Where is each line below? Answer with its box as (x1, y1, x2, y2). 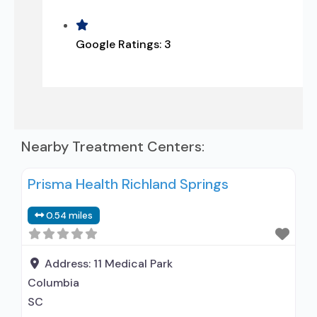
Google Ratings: (76, 37, 164, 52)
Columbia (28, 275, 79, 290)
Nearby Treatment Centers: (21, 137, 204, 156)
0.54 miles (46, 209, 93, 221)
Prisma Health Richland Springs (28, 175, 229, 193)
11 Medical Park (93, 256, 173, 271)
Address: (45, 256, 93, 271)
